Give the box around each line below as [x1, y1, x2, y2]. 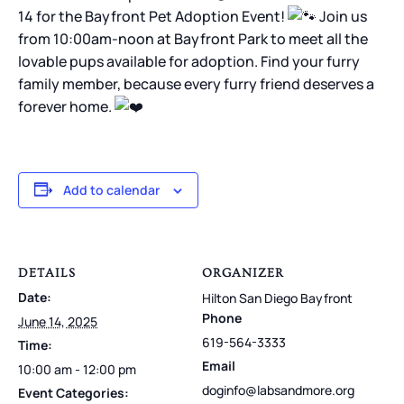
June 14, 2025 [18, 312, 97, 330]
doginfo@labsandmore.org [202, 381, 354, 399]
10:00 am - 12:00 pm [18, 360, 136, 378]
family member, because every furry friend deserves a [18, 73, 374, 94]
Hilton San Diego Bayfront [202, 289, 353, 307]
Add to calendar [63, 180, 160, 198]
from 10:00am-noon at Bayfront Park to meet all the [18, 28, 368, 49]
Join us [317, 5, 367, 26]
